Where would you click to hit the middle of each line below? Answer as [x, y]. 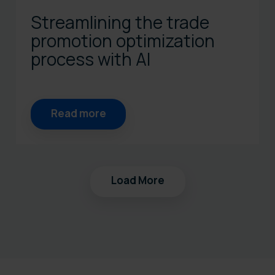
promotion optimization [123, 40]
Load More [137, 180]
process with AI [91, 59]
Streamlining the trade [120, 22]
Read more [78, 113]
